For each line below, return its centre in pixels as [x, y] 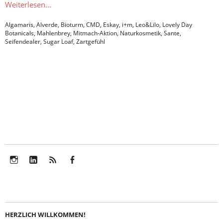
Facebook [83, 172]
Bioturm [72, 25]
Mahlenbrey [54, 33]
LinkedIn [43, 172]
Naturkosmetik [140, 33]
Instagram [26, 172]
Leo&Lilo [147, 25]
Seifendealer [23, 42]
